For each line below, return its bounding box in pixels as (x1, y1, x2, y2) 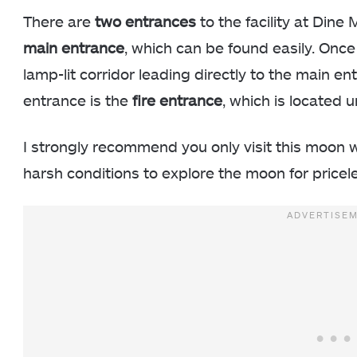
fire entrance (132, 90, 222, 109)
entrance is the (23, 90, 132, 109)
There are (23, 11, 95, 30)
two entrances (95, 11, 196, 30)
